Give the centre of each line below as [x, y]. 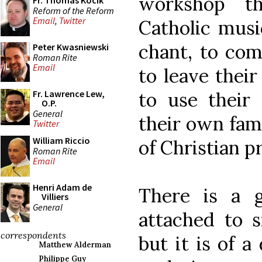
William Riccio [61, 140]
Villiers [55, 196]
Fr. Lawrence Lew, [69, 94]
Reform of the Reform [73, 10]
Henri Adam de [62, 187]
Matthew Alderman [75, 245]
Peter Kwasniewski [71, 47]
